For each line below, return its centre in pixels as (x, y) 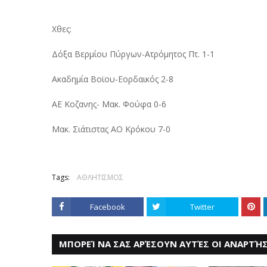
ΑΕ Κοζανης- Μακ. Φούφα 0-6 (109, 104)
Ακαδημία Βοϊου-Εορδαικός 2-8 (113, 79)
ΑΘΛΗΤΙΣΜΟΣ (100, 177)
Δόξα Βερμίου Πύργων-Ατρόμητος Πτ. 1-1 (133, 54)
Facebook (107, 207)
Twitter (202, 207)
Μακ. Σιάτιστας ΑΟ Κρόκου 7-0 (111, 129)
